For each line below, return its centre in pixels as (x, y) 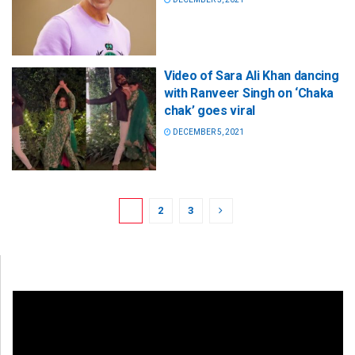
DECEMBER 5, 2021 (208, 132)
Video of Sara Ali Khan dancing (252, 76)
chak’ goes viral (210, 111)
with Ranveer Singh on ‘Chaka (249, 94)
